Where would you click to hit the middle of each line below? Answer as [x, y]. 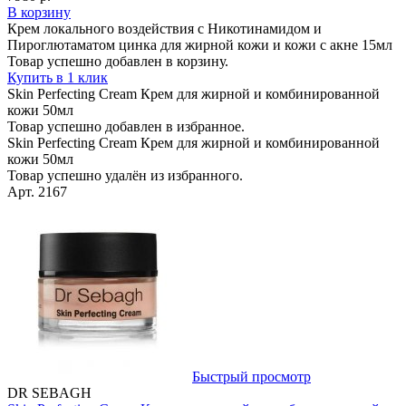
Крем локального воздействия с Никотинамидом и [164, 28]
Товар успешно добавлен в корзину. [118, 61]
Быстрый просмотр [251, 376]
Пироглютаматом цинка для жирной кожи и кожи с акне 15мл [200, 44]
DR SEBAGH [49, 392]
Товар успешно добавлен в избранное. [126, 126]
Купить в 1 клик [58, 77]
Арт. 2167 [37, 191]
